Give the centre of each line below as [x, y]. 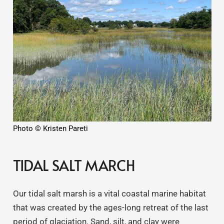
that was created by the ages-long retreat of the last [110, 207]
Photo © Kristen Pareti [50, 128]
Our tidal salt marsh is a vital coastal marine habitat [109, 193]
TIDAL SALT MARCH [74, 165]
